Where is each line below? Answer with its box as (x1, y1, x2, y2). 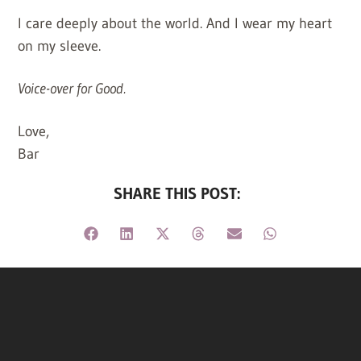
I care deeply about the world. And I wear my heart (18, 14, 333, 32)
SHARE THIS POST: (114, 183, 241, 203)
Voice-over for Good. (18, 79, 127, 98)
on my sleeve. (18, 36, 102, 55)
